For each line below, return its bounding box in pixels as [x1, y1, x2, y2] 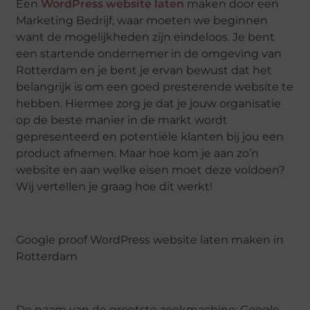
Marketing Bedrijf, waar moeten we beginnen [16, 14, 268, 28]
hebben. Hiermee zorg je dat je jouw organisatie [16, 97, 282, 111]
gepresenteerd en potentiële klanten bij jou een [16, 130, 284, 144]
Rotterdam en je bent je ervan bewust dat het [16, 64, 273, 77]
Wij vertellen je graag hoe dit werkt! [16, 180, 213, 194]
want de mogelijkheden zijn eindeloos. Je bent [16, 30, 275, 44]
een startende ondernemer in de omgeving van [16, 47, 282, 61]
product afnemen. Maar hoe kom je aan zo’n [16, 147, 259, 161]
